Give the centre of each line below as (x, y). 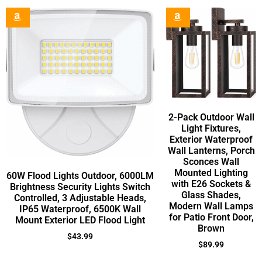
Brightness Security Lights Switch (80, 187)
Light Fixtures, (211, 128)
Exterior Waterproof (211, 139)
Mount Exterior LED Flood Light (80, 220)
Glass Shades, (211, 195)
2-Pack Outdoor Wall (211, 117)
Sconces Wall (211, 161)
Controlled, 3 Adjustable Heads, (80, 198)
